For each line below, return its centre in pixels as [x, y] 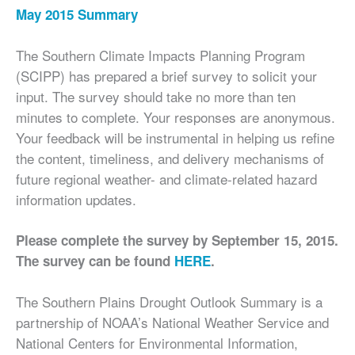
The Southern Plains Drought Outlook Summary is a [169, 301]
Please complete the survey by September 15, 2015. [177, 240]
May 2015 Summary [77, 15]
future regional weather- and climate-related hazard [166, 178]
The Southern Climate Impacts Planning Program [160, 55]
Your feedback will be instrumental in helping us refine [175, 137]
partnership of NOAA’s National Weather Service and [172, 322]
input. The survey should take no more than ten [156, 96]
